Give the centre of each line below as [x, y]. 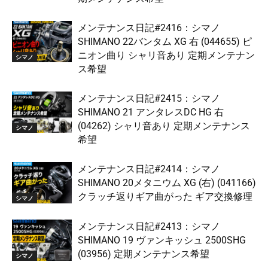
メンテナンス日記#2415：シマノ [149, 99]
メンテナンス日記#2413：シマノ [149, 227]
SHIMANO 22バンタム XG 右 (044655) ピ [165, 42]
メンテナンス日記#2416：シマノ [149, 28]
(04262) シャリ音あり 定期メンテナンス [164, 126]
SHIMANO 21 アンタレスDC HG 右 [151, 112]
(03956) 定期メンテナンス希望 [144, 254]
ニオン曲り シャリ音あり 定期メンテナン [166, 56]
